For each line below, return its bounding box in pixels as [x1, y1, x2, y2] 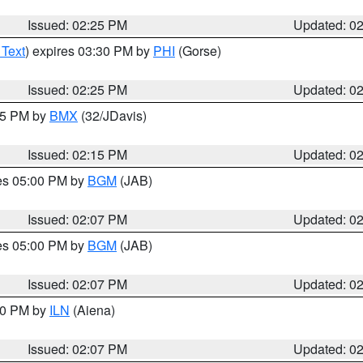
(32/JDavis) [78, 106, 147, 125]
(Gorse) [175, 41, 221, 60]
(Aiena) [70, 301, 115, 319]
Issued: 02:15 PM [28, 145, 128, 164]
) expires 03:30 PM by [25, 41, 153, 60]
